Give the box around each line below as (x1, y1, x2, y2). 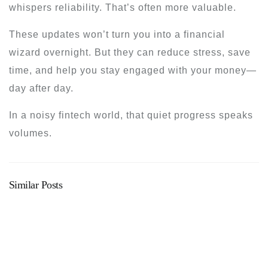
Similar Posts (9, 178, 63, 191)
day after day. (9, 83, 74, 93)
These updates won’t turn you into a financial (9, 29, 225, 39)
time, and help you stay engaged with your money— (9, 65, 257, 75)
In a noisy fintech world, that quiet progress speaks (9, 109, 253, 120)
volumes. (9, 127, 52, 138)
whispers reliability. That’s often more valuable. (9, 2, 236, 13)
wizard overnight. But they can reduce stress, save (9, 47, 251, 57)
